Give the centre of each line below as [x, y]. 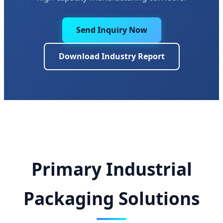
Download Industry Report [111, 56]
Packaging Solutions [111, 198]
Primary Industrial [111, 169]
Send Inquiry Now [111, 30]
